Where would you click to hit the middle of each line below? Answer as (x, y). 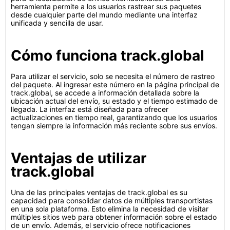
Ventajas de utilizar (79, 158)
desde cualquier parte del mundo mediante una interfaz (104, 15)
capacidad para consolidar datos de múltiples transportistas (112, 200)
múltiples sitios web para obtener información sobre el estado (114, 217)
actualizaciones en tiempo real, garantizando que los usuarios (114, 117)
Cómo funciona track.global (108, 55)
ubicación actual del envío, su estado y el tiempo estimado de (114, 101)
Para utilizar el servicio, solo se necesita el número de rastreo (113, 76)
